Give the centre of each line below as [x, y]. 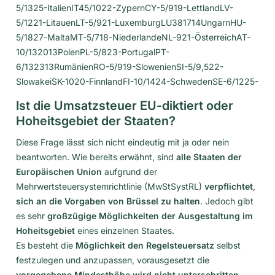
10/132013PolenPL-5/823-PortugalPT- [93, 52]
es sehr [32, 215]
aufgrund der [130, 171]
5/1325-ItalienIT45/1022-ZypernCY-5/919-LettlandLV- [125, 7]
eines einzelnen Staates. [125, 230]
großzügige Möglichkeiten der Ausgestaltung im [150, 215]
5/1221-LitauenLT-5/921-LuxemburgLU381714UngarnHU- [131, 22]
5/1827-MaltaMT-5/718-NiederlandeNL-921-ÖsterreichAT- [133, 37]
